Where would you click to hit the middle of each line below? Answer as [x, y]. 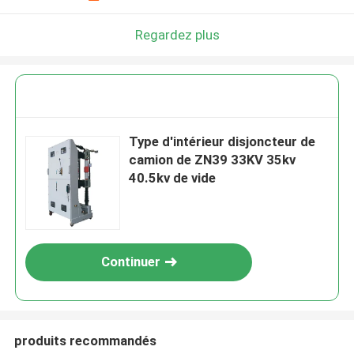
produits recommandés [85, 340]
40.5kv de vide [173, 178]
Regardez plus [177, 34]
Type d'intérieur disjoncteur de [222, 142]
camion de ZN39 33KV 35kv [213, 160]
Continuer [130, 262]
